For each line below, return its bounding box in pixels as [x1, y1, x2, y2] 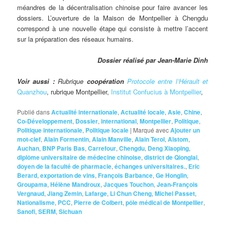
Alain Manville [92, 134, 132, 144]
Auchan [17, 143, 40, 153]
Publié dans [17, 107, 50, 116]
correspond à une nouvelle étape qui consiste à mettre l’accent [17, 23, 208, 33]
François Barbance [98, 170, 153, 180]
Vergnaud [17, 188, 45, 198]
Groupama [17, 179, 48, 189]
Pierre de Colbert [74, 197, 123, 207]
